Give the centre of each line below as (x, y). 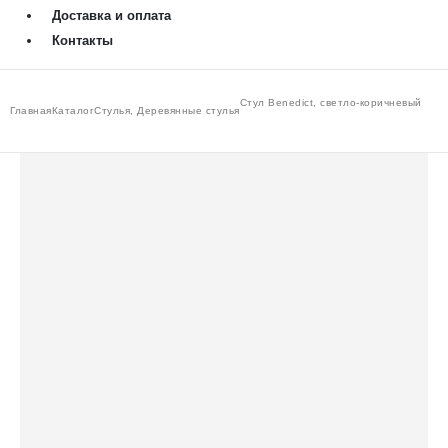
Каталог (73, 110)
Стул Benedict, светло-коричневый (330, 102)
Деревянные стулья (188, 110)
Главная (31, 110)
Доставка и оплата (111, 15)
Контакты (82, 40)
